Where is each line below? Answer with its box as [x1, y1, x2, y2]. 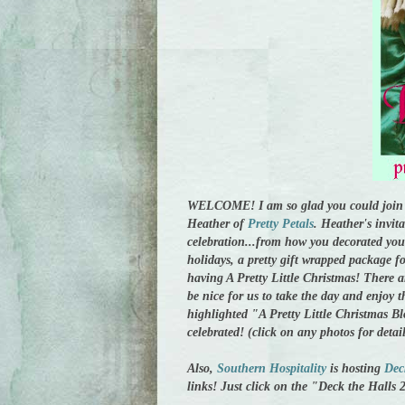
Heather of [187, 217, 248, 231]
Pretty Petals [248, 217, 314, 231]
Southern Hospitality [217, 362, 326, 376]
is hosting [326, 362, 384, 376]
